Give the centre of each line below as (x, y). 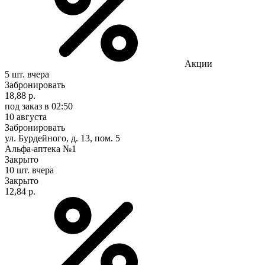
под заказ (23, 106)
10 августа (26, 117)
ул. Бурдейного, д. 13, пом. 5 (62, 138)
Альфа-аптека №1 (41, 148)
